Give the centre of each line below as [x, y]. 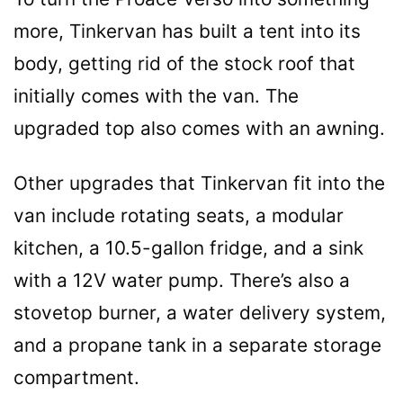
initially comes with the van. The [156, 96]
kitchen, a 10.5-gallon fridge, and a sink [188, 248]
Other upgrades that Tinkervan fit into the [199, 184]
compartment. [76, 378]
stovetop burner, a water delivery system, [200, 313]
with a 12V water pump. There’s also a [182, 281]
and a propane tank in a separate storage [197, 345]
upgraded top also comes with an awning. [199, 129]
